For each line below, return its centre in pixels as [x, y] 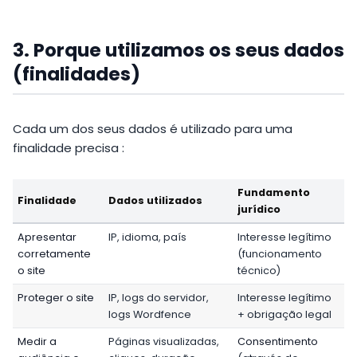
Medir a [37, 341]
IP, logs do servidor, [159, 297]
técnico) [259, 270]
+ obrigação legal [285, 314]
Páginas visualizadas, [164, 341]
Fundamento [274, 192]
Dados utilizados [156, 200]
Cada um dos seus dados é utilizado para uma [153, 129]
